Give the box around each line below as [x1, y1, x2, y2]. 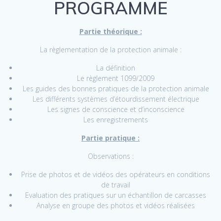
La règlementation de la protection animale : [39, 45, 182, 55]
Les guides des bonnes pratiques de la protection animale [22, 84, 209, 94]
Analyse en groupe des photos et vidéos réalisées [37, 201, 195, 211]
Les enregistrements [83, 115, 148, 125]
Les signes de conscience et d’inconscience [47, 105, 184, 114]
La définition [96, 63, 135, 73]
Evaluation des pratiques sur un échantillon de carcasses [25, 190, 206, 200]
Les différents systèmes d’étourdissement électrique [32, 94, 199, 104]
